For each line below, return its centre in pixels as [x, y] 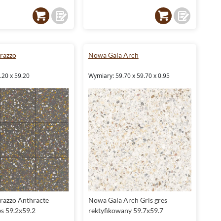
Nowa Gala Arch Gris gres [128, 200]
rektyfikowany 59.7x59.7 [126, 210]
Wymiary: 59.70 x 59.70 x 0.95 [129, 75]
